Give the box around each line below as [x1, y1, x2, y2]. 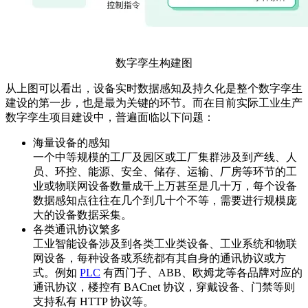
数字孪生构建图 [115, 57, 192, 69]
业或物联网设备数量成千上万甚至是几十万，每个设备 [33, 180, 297, 192]
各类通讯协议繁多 [33, 223, 121, 236]
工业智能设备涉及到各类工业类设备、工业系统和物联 [33, 238, 297, 250]
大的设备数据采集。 [33, 209, 132, 221]
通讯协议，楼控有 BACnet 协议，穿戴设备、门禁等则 [33, 281, 295, 294]
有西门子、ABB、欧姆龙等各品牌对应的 [100, 267, 302, 279]
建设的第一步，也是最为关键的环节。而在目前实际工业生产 [5, 97, 302, 109]
